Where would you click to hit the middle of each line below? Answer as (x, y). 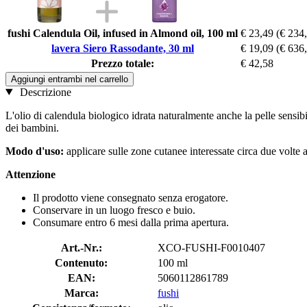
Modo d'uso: (35, 151)
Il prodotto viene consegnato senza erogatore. (131, 197)
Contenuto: (81, 262)
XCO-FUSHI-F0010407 (211, 247)
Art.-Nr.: (81, 247)
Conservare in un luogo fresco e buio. (114, 210)
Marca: (81, 293)
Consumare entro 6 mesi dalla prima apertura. (131, 222)
